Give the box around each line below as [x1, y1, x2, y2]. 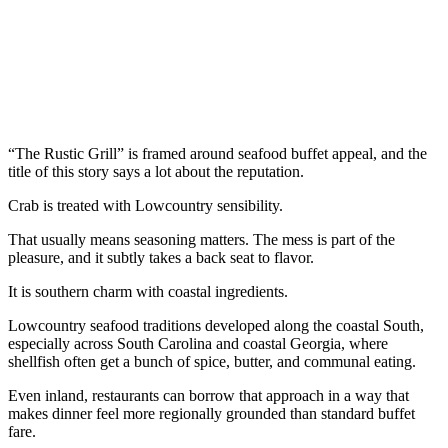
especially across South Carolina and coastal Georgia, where [8, 334, 388, 352]
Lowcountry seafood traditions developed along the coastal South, [8, 316, 424, 334]
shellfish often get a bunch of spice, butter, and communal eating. [8, 352, 416, 370]
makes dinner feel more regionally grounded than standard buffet [8, 404, 415, 422]
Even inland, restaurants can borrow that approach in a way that [8, 386, 409, 404]
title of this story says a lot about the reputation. [8, 162, 304, 180]
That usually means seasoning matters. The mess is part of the [8, 230, 395, 248]
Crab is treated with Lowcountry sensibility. [8, 196, 283, 214]
